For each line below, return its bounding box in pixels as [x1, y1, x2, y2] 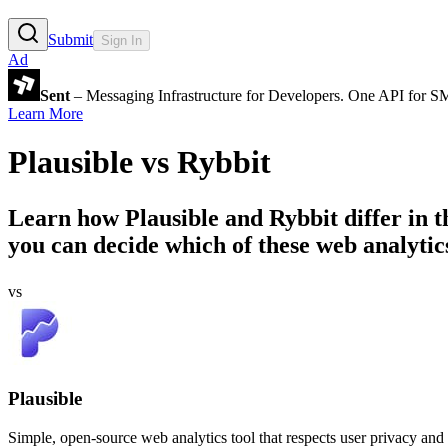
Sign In [101, 32, 142, 48]
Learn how [8, 205, 125, 232]
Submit [48, 30, 93, 48]
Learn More [8, 104, 83, 122]
